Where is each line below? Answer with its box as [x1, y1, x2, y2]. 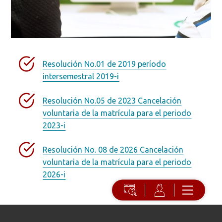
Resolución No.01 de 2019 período [43, 59, 166, 69]
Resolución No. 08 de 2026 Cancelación [43, 145, 184, 155]
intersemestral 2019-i [43, 72, 119, 81]
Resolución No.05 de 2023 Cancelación [43, 96, 182, 106]
